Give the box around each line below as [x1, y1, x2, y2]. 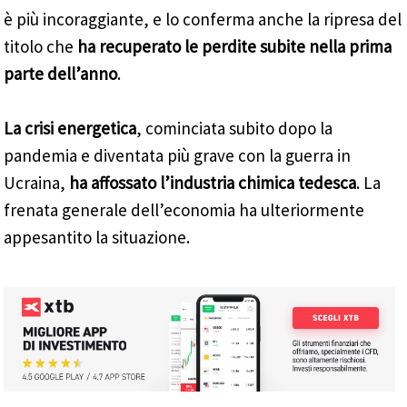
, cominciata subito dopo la [136, 117, 333, 140]
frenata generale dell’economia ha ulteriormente [4, 199, 365, 222]
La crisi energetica [4, 117, 137, 140]
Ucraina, [4, 172, 70, 194]
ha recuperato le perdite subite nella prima [77, 35, 392, 58]
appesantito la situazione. [4, 226, 191, 249]
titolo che [4, 35, 78, 58]
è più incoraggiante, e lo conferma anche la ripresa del [4, 8, 402, 31]
